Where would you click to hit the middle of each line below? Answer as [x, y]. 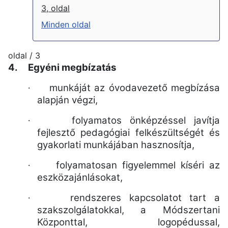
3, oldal [55, 8]
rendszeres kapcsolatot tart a [145, 197]
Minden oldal [66, 24]
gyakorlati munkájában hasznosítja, [116, 145]
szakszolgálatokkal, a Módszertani [128, 210]
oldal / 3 [24, 55]
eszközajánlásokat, [80, 177]
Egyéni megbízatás [72, 67]
